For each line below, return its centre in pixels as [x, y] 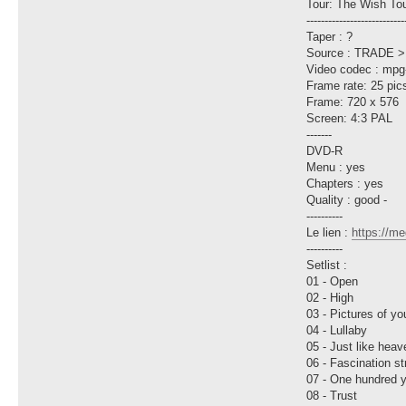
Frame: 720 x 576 [353, 102]
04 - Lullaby [337, 331]
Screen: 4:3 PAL [350, 119]
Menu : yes [336, 168]
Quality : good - [347, 200]
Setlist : [327, 266]
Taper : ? [330, 37]
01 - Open [333, 282]
